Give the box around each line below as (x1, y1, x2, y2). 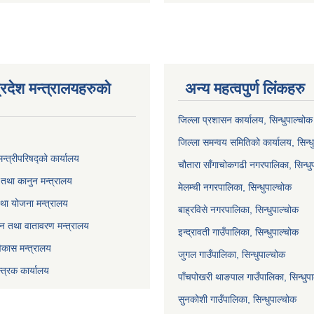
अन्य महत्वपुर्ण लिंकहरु (185, 79, 305, 97)
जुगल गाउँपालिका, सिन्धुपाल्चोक (178, 248, 285, 260)
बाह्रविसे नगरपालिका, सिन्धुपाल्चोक (178, 203, 299, 215)
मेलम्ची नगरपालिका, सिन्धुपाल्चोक (178, 181, 292, 193)
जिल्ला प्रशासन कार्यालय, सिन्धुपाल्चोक (178, 114, 313, 125)
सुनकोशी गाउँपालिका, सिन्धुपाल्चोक (178, 293, 296, 305)
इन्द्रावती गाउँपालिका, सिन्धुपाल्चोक (178, 226, 299, 238)
